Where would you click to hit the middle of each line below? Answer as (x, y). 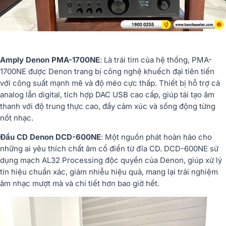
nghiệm (205, 172)
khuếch (158, 71)
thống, (179, 60)
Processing (83, 160)
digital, (51, 94)
